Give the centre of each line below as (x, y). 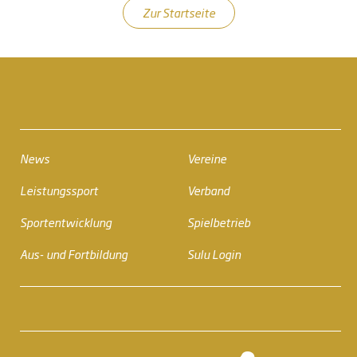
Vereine (206, 158)
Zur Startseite (178, 12)
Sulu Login (214, 254)
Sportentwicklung (66, 222)
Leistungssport (59, 190)
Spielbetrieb (218, 222)
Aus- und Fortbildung (74, 254)
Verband (208, 190)
